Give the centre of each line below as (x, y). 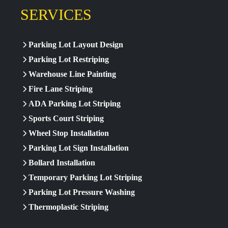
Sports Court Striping (66, 119)
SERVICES (56, 15)
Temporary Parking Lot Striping (85, 178)
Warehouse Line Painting (72, 74)
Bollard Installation (62, 163)
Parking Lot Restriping (69, 60)
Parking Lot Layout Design (76, 45)
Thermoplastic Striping (68, 207)
